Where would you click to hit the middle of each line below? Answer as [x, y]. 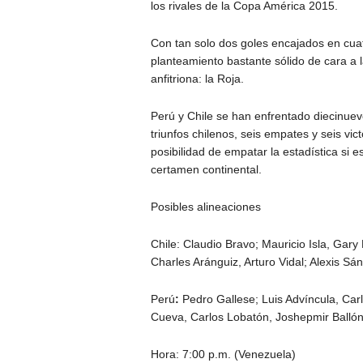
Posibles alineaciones [205, 207]
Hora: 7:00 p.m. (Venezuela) [223, 354]
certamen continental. [206, 170]
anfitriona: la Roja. [197, 79]
